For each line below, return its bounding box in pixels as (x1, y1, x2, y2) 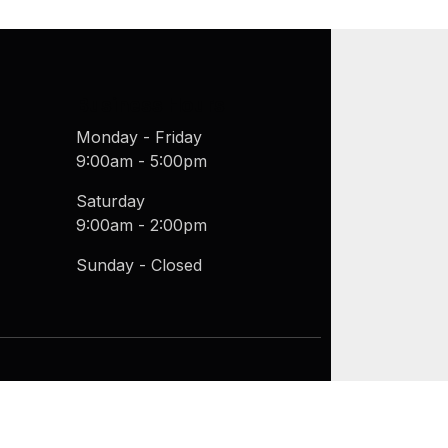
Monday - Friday (76, 127, 202, 147)
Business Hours (76, 93, 225, 117)
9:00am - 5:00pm (76, 151, 207, 171)
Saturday (76, 191, 145, 211)
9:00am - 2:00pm (76, 215, 207, 235)
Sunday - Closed (76, 255, 202, 275)
